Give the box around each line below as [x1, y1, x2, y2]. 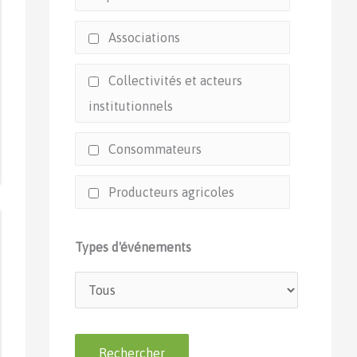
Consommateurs [105, 141, 202, 156]
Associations [105, 29, 180, 45]
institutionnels [88, 98, 173, 113]
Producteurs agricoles [105, 184, 234, 199]
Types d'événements [75, 239, 191, 254]
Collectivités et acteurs [105, 73, 242, 88]
